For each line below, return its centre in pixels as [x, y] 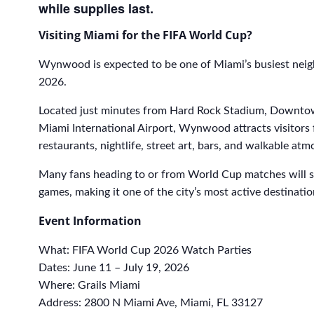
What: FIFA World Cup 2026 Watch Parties [145, 251]
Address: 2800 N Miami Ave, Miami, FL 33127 [151, 303]
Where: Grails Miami [89, 286]
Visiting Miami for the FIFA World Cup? [145, 35]
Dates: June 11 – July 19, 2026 [114, 268]
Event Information [90, 221]
